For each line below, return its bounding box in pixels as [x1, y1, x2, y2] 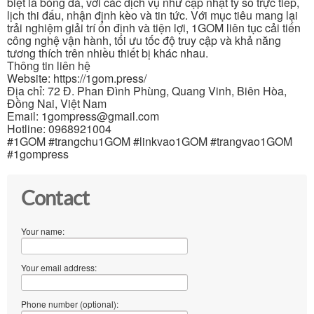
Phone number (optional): [21, 297, 118, 310]
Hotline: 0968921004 [7, 120, 111, 137]
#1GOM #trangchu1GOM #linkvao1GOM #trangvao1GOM [7, 132, 292, 149]
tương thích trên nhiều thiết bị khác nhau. [7, 44, 208, 61]
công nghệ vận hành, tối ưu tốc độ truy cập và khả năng [7, 32, 281, 48]
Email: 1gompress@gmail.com [7, 107, 159, 124]
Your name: [21, 224, 64, 237]
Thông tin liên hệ [7, 57, 90, 74]
